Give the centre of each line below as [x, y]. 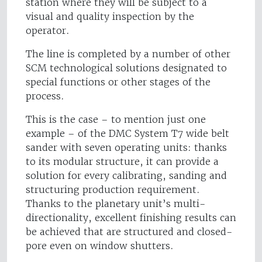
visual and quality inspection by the [110, 17]
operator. [48, 31]
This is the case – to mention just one [116, 120]
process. [45, 96]
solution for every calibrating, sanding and [126, 176]
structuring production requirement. [113, 190]
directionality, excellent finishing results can [131, 218]
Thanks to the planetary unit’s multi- [116, 204]
